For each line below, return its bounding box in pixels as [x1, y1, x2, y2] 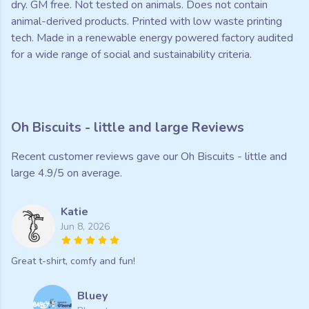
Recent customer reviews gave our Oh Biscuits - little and [11, 149, 287, 165]
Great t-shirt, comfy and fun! [11, 255, 135, 268]
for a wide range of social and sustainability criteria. [11, 47, 252, 63]
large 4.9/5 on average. [11, 166, 122, 181]
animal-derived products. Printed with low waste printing [11, 14, 282, 30]
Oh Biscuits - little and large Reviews [11, 119, 244, 137]
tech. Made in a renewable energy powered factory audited [11, 30, 293, 46]
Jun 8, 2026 [61, 220, 110, 234]
